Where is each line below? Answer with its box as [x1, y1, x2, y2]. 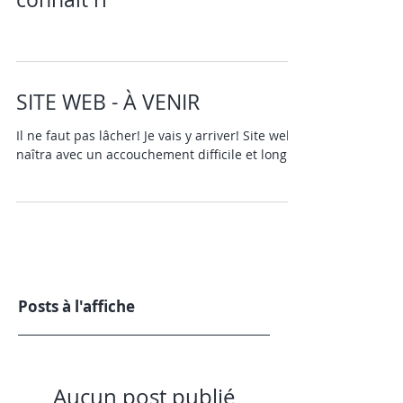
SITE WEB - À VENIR [16, 88, 200, 116]
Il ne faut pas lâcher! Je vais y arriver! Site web [16, 127, 144, 144]
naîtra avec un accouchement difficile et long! [16, 146, 291, 163]
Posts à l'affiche [18, 296, 135, 317]
